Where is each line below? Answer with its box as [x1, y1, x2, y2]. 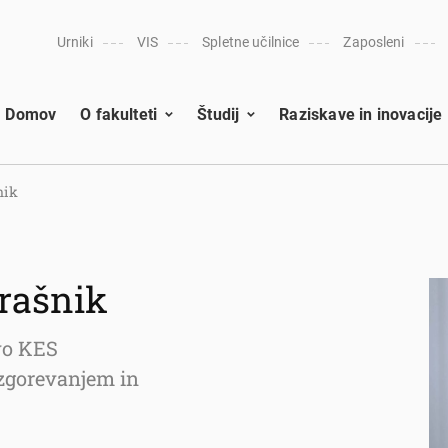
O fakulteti [80, 104, 158, 124]
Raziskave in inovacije [279, 104, 443, 124]
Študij [197, 104, 240, 124]
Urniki [56, 34, 93, 50]
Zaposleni [343, 34, 405, 50]
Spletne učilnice [202, 34, 300, 50]
